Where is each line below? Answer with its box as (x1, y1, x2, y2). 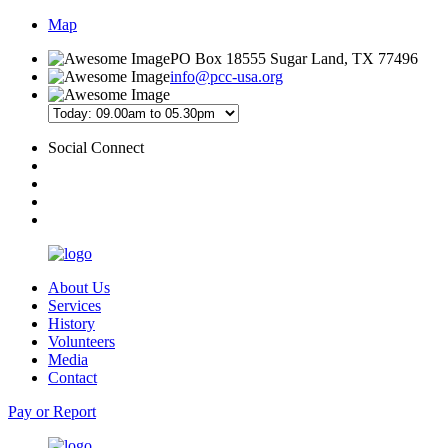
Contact (48, 369, 97, 386)
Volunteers (48, 333, 115, 350)
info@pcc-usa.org (170, 68, 283, 85)
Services (48, 297, 101, 314)
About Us (48, 279, 110, 296)
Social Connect (48, 139, 144, 156)
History (48, 315, 95, 332)
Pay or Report (8, 403, 96, 420)
